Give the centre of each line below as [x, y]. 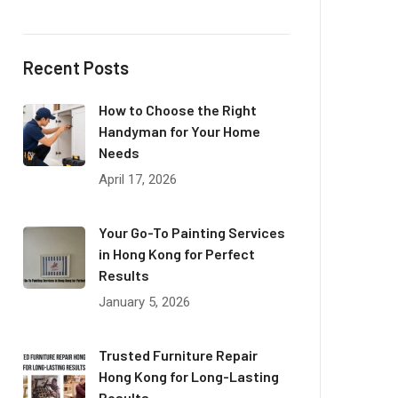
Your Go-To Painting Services [192, 232]
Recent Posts [76, 68]
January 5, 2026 [144, 302]
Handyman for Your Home [179, 131]
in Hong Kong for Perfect [177, 254]
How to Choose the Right [178, 110]
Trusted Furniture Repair [178, 355]
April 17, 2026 [138, 179]
